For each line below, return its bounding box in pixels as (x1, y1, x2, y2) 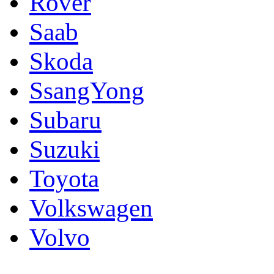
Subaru (29, 106, 102, 134)
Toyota (29, 165, 99, 193)
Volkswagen (29, 194, 153, 222)
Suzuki (29, 135, 100, 163)
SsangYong (29, 76, 144, 105)
